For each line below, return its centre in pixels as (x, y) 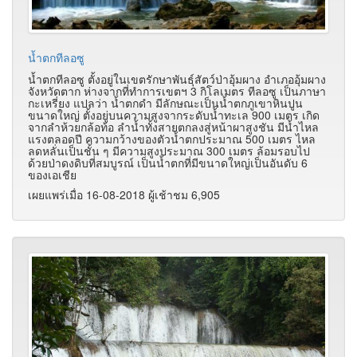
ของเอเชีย (52, 175)
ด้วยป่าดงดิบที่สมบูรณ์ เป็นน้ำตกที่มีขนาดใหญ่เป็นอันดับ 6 (168, 163)
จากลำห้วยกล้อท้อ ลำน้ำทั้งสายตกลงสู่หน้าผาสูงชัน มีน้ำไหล (173, 127)
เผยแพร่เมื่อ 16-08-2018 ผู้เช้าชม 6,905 (124, 195)
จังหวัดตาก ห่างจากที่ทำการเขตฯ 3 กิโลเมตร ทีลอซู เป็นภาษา (177, 91)
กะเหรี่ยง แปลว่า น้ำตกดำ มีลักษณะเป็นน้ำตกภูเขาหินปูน (165, 103)
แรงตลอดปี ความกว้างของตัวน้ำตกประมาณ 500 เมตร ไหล (172, 139)
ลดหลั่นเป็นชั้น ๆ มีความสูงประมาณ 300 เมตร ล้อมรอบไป (169, 151)
